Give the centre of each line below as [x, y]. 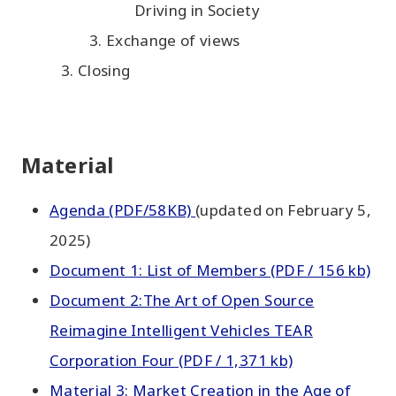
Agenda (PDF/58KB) [123, 210]
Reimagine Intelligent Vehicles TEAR [181, 330]
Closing [104, 70]
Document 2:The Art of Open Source [182, 300]
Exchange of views [173, 40]
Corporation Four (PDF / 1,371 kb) [171, 360]
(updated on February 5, [283, 210]
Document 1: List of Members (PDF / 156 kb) [210, 270]
